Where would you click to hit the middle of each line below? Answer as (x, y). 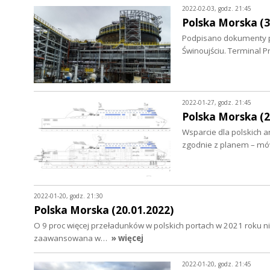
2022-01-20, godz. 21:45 (216, 264)
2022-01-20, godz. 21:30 (68, 196)
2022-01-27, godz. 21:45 (216, 102)
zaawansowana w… (71, 238)
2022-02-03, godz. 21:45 (216, 9)
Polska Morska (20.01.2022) (104, 210)
